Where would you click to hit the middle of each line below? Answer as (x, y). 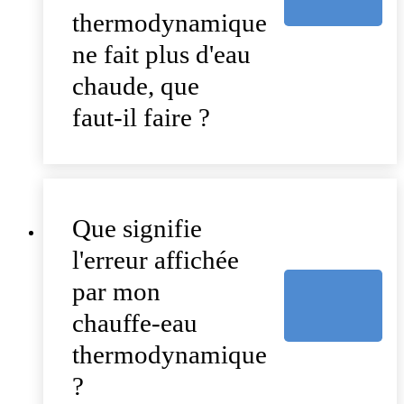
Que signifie (137, 229)
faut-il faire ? (141, 118)
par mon (116, 292)
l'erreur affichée (156, 260)
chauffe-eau (135, 323)
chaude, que (136, 86)
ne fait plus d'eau (161, 55)
